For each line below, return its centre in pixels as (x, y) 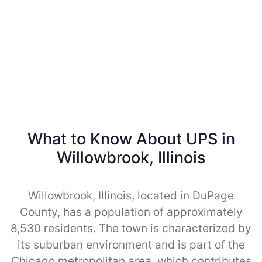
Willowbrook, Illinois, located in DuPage (131, 195)
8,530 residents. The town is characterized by (131, 228)
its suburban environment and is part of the (131, 244)
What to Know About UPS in (131, 139)
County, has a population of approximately (131, 212)
